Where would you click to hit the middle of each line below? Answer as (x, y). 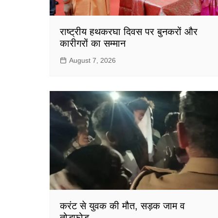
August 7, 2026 (92, 61)
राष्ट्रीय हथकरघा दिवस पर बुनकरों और (129, 32)
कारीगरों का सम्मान (93, 44)
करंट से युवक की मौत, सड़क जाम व (122, 206)
